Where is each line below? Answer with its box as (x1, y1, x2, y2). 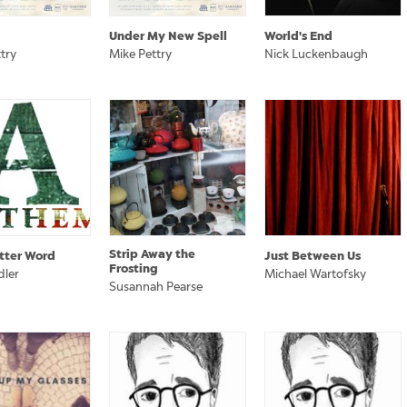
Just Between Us (264, 248, 361, 263)
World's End (264, 28, 333, 44)
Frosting (109, 261, 158, 276)
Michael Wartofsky (264, 267, 366, 281)
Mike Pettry (109, 47, 172, 61)
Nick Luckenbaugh (264, 47, 368, 61)
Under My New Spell (109, 28, 227, 44)
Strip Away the (109, 246, 195, 262)
